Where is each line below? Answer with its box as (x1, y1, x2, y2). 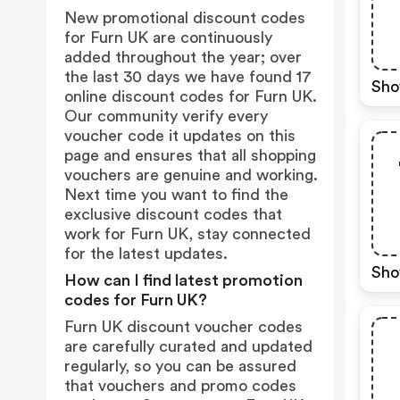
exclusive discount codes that (64, 206, 282, 222)
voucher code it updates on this (64, 128, 296, 144)
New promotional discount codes (64, 10, 305, 26)
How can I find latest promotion (64, 272, 303, 288)
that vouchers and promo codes (64, 378, 296, 394)
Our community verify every (64, 108, 268, 124)
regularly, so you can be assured (64, 358, 296, 374)
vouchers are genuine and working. (64, 167, 318, 183)
